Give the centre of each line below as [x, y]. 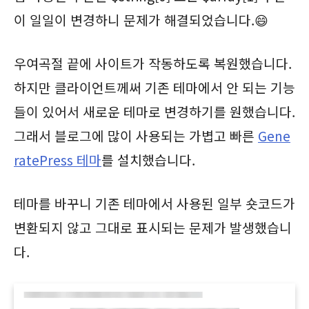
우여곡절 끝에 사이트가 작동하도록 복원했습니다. [153, 63]
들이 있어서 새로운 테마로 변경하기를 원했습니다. [154, 111]
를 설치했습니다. [148, 160]
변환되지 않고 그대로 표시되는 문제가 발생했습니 [153, 227]
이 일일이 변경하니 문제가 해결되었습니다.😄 [141, 20]
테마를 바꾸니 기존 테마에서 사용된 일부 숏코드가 [154, 203]
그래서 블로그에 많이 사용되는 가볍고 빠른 [136, 136]
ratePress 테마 [58, 160]
